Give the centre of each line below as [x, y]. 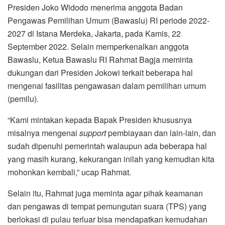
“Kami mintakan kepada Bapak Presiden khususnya [100, 120]
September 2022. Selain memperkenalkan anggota [98, 47]
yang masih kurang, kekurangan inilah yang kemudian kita [111, 159]
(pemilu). [23, 99]
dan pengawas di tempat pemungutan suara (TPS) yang [107, 206]
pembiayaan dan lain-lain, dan [161, 133]
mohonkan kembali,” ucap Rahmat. [69, 172]
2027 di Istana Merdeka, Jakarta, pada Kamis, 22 [94, 34]
